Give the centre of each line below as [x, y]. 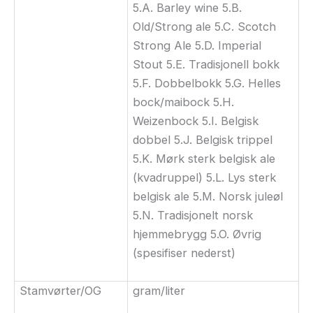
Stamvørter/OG [61, 290]
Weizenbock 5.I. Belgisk [196, 121]
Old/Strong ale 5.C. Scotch [205, 26]
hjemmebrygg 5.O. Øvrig [197, 234]
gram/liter [159, 290]
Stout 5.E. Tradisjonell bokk [206, 64]
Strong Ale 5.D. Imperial [197, 45]
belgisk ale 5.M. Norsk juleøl [208, 196]
